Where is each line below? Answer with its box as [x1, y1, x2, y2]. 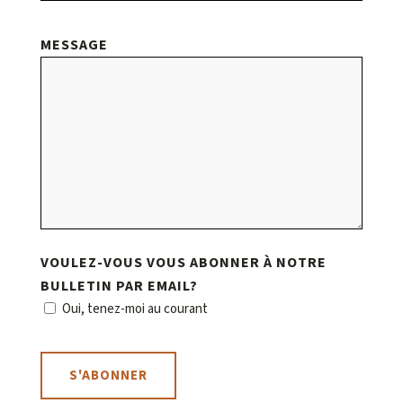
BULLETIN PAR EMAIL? [40, 276, 198, 296]
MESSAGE [40, 35, 108, 55]
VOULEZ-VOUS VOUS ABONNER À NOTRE [40, 253, 327, 273]
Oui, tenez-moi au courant [61, 300, 208, 319]
